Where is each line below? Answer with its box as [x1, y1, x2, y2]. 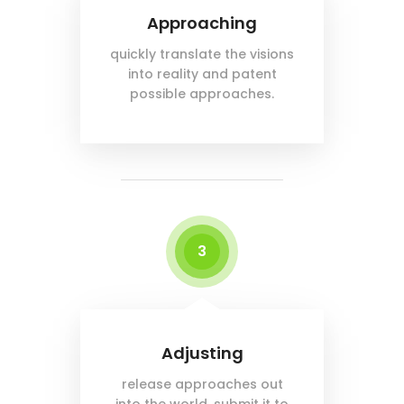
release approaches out [121, 375, 283, 394]
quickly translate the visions [110, 45, 294, 64]
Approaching [147, 12, 257, 35]
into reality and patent [127, 65, 277, 84]
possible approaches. [130, 85, 274, 104]
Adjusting [161, 342, 243, 365]
